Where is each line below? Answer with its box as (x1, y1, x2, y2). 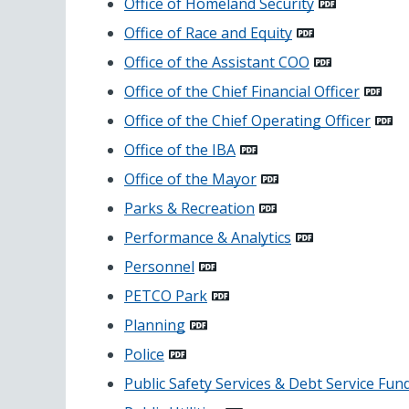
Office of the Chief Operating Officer (124, 110, 371, 131)
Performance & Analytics (124, 226, 291, 247)
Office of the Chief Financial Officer (124, 80, 360, 101)
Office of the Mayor (124, 168, 257, 189)
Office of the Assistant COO (124, 51, 309, 72)
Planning (124, 314, 185, 335)
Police (124, 343, 164, 364)
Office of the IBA (124, 139, 236, 160)
